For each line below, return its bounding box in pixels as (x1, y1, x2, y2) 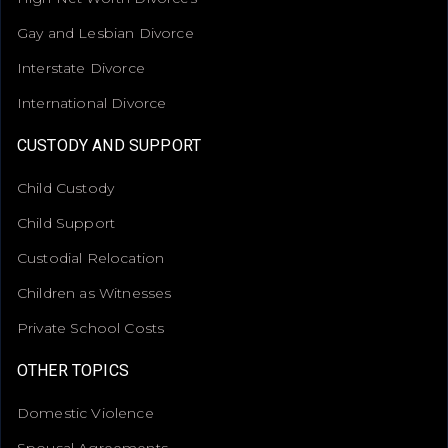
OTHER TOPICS (17, 360, 129, 380)
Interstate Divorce (17, 58, 145, 77)
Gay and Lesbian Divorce (17, 23, 194, 42)
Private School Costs (17, 318, 165, 337)
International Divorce (17, 93, 167, 112)
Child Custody (17, 178, 115, 197)
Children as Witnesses (17, 283, 172, 302)
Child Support (17, 213, 116, 232)
